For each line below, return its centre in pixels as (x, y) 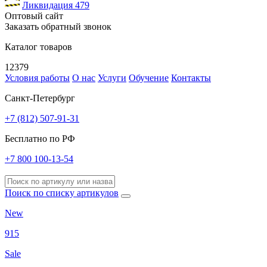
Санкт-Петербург (40, 98)
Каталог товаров (38, 46)
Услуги (112, 77)
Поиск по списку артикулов (62, 193)
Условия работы (37, 77)
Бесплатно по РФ (40, 138)
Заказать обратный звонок (58, 26)
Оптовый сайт (34, 15)
